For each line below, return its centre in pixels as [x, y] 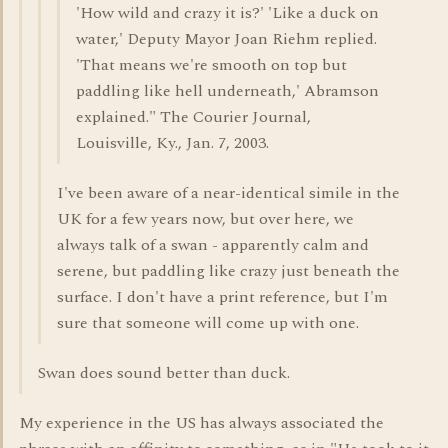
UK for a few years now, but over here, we [205, 219]
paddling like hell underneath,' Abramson [227, 91]
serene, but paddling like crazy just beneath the [228, 271]
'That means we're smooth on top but [211, 65]
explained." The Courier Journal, [193, 117]
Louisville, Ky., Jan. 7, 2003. [172, 143]
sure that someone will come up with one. [208, 323]
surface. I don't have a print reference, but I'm [222, 297]
